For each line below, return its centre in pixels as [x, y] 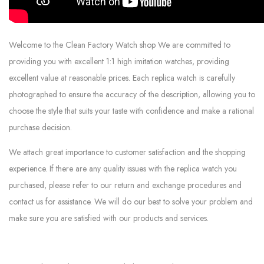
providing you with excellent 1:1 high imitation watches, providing [119, 62]
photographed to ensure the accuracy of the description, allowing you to [132, 95]
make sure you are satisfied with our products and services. [109, 218]
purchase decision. [40, 128]
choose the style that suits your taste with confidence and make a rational [131, 111]
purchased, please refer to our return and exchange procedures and [125, 185]
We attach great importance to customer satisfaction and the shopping [127, 152]
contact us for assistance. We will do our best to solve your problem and [131, 202]
